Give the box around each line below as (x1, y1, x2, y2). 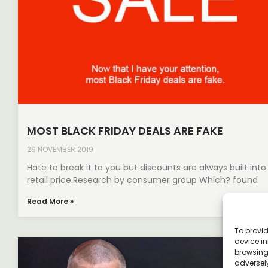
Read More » (27, 196, 74, 207)
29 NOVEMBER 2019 (27, 144, 93, 155)
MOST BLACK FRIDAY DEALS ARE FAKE (27, 123, 223, 139)
